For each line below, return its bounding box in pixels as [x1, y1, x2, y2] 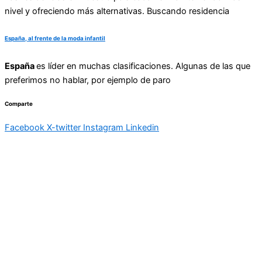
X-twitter [47, 122, 81, 133]
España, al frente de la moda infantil [5, 35, 105, 42]
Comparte [5, 100, 33, 107]
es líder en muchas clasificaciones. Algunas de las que [36, 60, 250, 71]
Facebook [5, 122, 44, 133]
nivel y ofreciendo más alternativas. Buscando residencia [5, 6, 229, 17]
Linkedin [126, 122, 159, 133]
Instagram [83, 122, 123, 133]
